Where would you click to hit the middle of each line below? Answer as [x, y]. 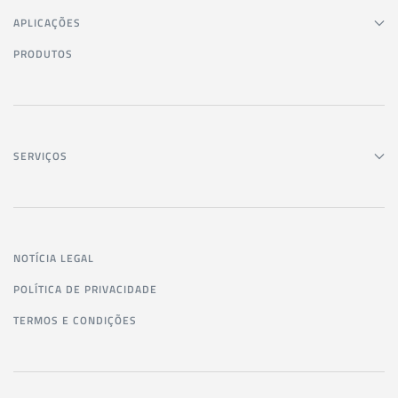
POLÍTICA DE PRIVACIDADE [85, 289]
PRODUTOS [43, 54]
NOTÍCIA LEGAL [54, 258]
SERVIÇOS [40, 156]
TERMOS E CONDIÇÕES [75, 320]
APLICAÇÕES [47, 23]
